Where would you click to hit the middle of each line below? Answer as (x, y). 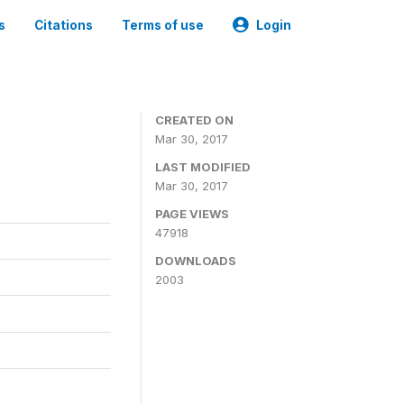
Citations (64, 25)
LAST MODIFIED (203, 167)
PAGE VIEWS (192, 214)
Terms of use (163, 25)
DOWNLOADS (196, 261)
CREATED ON (194, 120)
